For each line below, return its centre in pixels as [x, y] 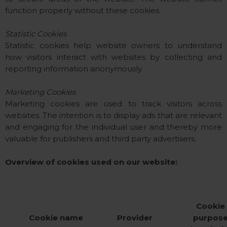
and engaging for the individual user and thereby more [113, 127]
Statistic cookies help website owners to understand [113, 45]
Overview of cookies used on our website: [91, 162]
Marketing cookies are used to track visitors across [113, 104]
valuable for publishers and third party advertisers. [101, 139]
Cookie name [56, 218]
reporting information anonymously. [74, 69]
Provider [135, 218]
